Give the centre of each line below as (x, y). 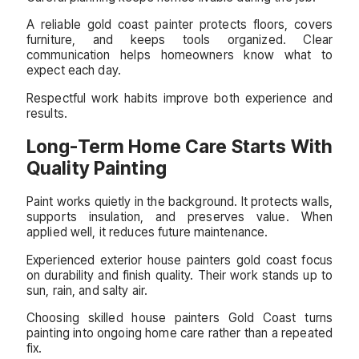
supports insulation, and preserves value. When (179, 217)
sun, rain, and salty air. (87, 290)
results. (47, 113)
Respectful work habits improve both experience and (179, 98)
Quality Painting (97, 168)
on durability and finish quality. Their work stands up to (179, 275)
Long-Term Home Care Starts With (179, 147)
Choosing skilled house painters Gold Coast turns (179, 317)
